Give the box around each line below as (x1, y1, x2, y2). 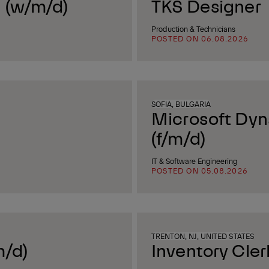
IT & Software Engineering (151, 156, 237, 166)
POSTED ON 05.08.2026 (151, 166, 248, 175)
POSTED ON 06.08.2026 (151, 34, 249, 43)
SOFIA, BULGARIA (151, 99, 211, 109)
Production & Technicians (151, 24, 235, 34)
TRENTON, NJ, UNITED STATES (151, 231, 254, 241)
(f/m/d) (151, 126, 205, 149)
